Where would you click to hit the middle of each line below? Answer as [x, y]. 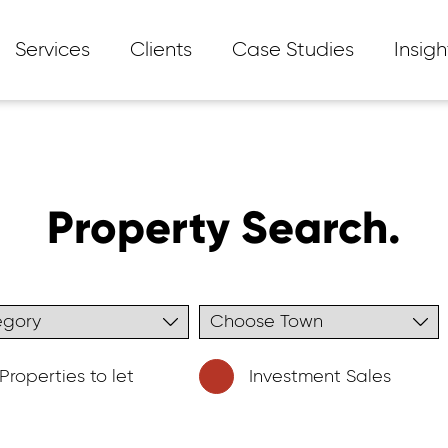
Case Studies [293, 50]
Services [52, 50]
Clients [161, 50]
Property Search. [224, 227]
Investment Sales [320, 377]
